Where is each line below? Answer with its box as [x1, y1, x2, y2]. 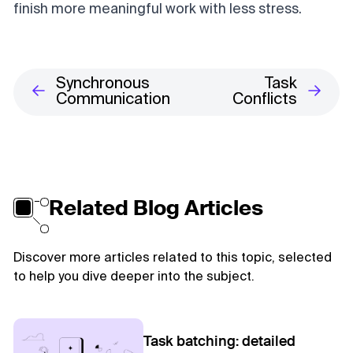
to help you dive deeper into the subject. [13, 271, 255, 284]
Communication [56, 92, 170, 108]
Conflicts [232, 92, 297, 108]
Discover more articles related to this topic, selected [13, 252, 332, 265]
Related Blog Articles [49, 199, 263, 220]
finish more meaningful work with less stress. [13, 2, 302, 17]
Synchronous [56, 76, 150, 92]
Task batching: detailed [143, 335, 295, 349]
